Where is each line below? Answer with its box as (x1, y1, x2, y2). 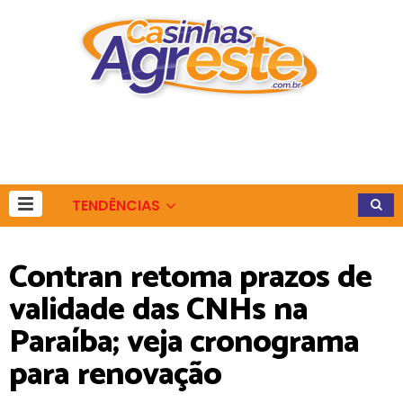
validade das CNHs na (9, 283, 308, 336)
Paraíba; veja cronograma (9, 316, 359, 369)
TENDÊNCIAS (72, 195, 160, 216)
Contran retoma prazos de (9, 251, 372, 304)
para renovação (9, 348, 221, 401)
